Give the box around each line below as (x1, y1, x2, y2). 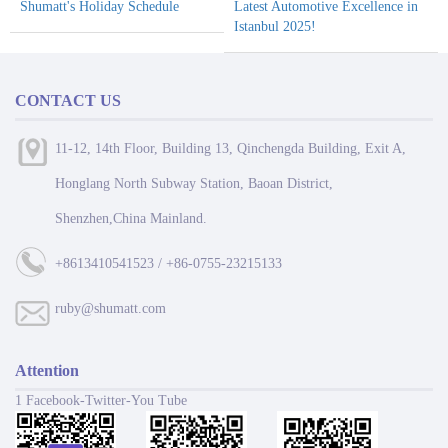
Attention (15, 361, 79, 379)
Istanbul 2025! (234, 18, 316, 34)
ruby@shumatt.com (55, 300, 166, 316)
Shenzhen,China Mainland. (55, 210, 207, 226)
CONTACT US (15, 91, 121, 109)
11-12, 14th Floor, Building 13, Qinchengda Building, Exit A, (55, 140, 406, 156)
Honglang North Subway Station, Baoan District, (55, 175, 333, 191)
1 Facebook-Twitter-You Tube (15, 392, 187, 408)
